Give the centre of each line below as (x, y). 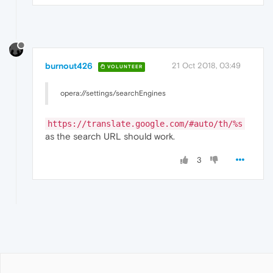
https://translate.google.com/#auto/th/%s (145, 124)
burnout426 (69, 66)
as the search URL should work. (110, 136)
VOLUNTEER (124, 66)
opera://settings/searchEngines (113, 94)
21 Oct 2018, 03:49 (206, 66)
